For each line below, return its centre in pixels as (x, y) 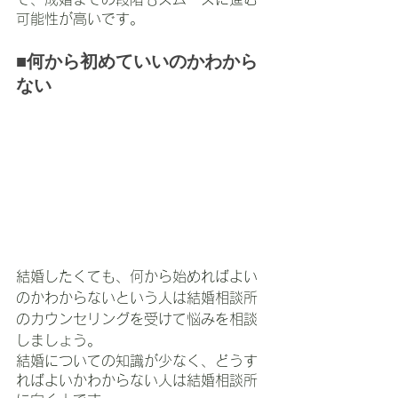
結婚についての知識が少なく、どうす (137, 361)
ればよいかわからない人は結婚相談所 (137, 381)
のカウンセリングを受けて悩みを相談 (137, 319)
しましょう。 (59, 341)
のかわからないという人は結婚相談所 (137, 298)
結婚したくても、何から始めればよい (137, 277)
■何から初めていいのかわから (137, 61)
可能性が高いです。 (80, 18)
